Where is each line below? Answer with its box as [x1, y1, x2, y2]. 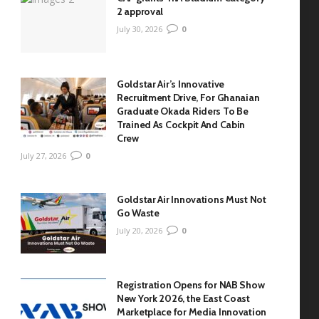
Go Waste [117, 206, 159, 219]
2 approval [117, 4, 164, 18]
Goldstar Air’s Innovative [117, 77, 225, 90]
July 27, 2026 [21, 150, 66, 161]
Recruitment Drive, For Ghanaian [117, 90, 260, 104]
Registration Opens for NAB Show [117, 278, 265, 292]
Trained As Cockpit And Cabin [117, 117, 246, 131]
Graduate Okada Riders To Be [117, 104, 249, 117]
